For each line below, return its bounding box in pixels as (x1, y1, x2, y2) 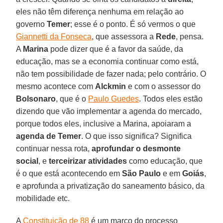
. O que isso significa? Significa (81, 131, 192, 140)
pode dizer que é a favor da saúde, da (48, 44, 184, 53)
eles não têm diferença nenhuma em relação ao (16, 7, 184, 16)
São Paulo (122, 169, 161, 178)
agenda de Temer (16, 131, 82, 140)
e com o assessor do (126, 82, 201, 91)
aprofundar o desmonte (90, 144, 181, 153)
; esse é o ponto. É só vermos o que (70, 19, 196, 28)
